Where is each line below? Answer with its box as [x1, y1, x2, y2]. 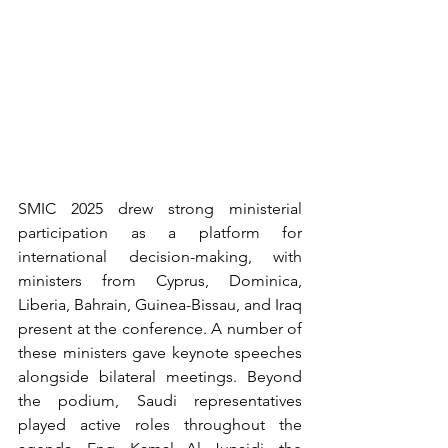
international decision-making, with [18, 246, 302, 266]
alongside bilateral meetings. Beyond [18, 366, 302, 386]
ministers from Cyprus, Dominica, [18, 270, 302, 290]
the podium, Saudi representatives [18, 390, 302, 410]
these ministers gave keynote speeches [18, 342, 302, 362]
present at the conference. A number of [18, 318, 302, 338]
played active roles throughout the [18, 414, 302, 434]
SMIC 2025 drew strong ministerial [18, 198, 302, 218]
